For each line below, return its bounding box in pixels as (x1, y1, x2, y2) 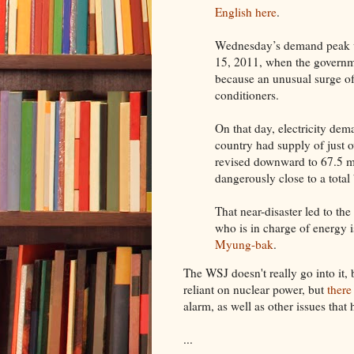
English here (215, 3, 277, 20)
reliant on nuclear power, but (183, 281, 327, 298)
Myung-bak (215, 235, 273, 252)
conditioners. (215, 86, 279, 103)
